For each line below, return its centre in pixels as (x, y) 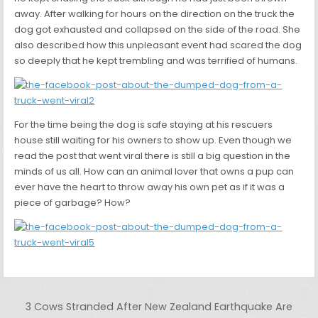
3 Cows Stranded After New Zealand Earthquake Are (159, 307)
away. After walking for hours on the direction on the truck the (155, 14)
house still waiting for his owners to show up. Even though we (153, 141)
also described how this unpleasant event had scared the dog (158, 45)
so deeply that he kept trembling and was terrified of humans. (156, 61)
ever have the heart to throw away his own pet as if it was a (150, 187)
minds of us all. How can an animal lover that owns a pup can (154, 172)
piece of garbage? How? (73, 203)
